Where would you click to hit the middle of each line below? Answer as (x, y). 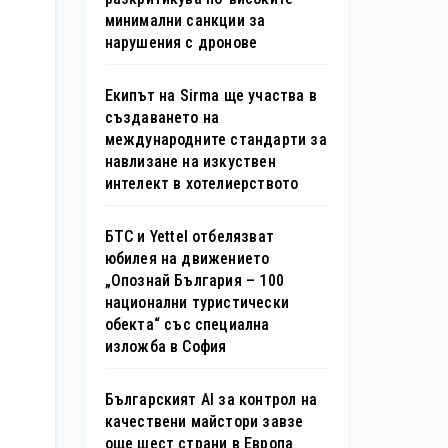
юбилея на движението (187, 258)
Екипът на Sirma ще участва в (211, 95)
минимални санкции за (185, 20)
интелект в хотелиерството (201, 183)
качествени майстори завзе (204, 421)
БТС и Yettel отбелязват (189, 236)
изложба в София (165, 346)
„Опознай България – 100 (194, 280)
